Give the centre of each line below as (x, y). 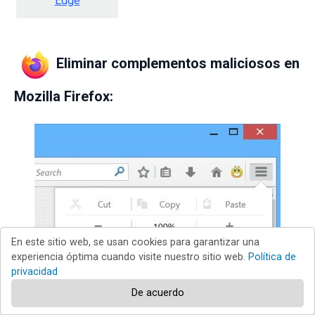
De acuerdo (157, 293)
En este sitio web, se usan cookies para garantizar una (135, 242)
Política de (272, 257)
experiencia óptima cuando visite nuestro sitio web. (130, 257)
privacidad (34, 272)
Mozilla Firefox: (64, 97)
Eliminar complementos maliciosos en (178, 64)
